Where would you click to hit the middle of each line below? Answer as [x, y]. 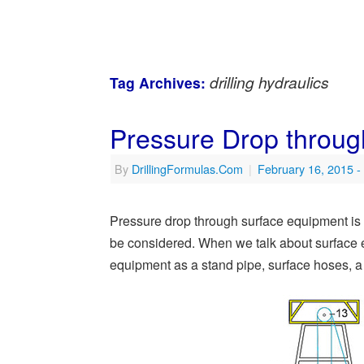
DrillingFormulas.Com [187, 169]
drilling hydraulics [269, 82]
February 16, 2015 [305, 169]
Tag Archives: [160, 83]
